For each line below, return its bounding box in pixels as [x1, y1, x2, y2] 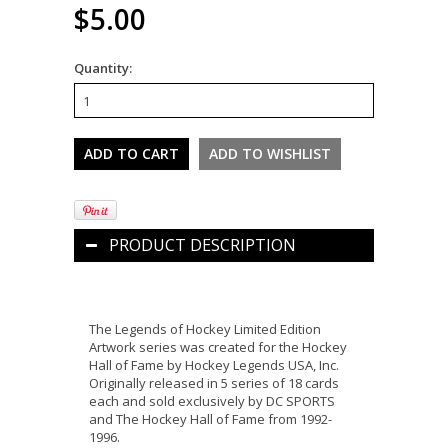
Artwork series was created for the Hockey [89, 338, 347, 357]
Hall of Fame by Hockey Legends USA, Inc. [89, 356, 339, 375]
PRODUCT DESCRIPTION [109, 234, 296, 257]
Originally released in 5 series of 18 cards [89, 374, 339, 393]
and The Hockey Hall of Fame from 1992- [89, 410, 332, 429]
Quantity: [74, 59, 132, 78]
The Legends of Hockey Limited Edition [89, 320, 321, 339]
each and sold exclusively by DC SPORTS [89, 392, 335, 411]
